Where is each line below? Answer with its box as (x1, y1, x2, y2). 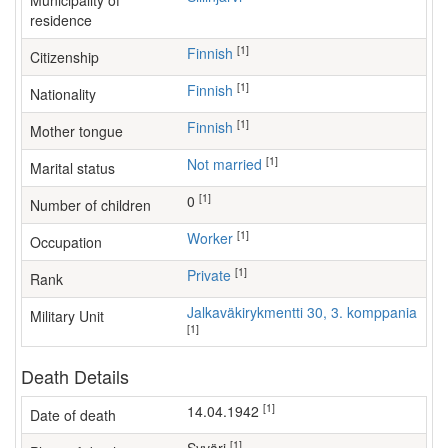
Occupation (30, 232, 102, 252)
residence (30, 10, 92, 30)
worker (200, 228, 233, 248)
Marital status (30, 158, 115, 178)
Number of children (30, 195, 151, 215)
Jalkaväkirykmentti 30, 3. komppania (194, 302, 417, 322)
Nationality (30, 84, 96, 104)
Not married (197, 154, 262, 174)
